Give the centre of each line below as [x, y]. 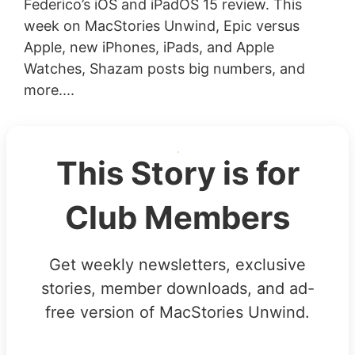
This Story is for [177, 173]
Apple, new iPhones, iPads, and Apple [149, 47]
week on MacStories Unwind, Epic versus [161, 25]
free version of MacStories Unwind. [177, 312]
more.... [49, 90]
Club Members [177, 217]
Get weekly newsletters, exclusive [177, 264]
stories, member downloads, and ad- [177, 288]
